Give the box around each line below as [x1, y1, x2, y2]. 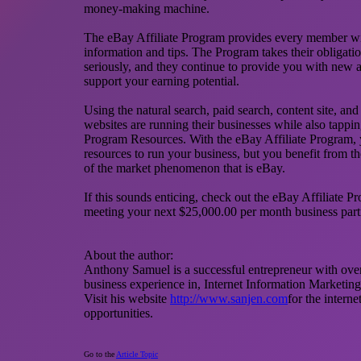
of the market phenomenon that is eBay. [84, 161, 285, 175]
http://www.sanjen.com [170, 292, 288, 305]
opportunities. [84, 306, 153, 320]
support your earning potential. [84, 74, 239, 88]
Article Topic [116, 350, 158, 359]
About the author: [84, 248, 173, 262]
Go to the [84, 350, 116, 359]
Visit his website [84, 292, 170, 305]
